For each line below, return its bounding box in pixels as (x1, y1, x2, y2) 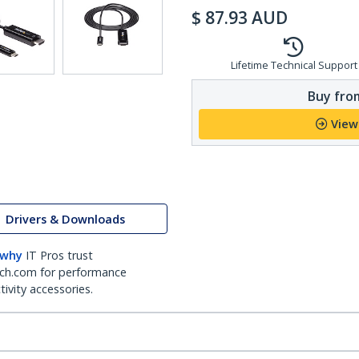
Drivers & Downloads (6, 211, 125, 227)
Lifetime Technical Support (230, 58, 357, 72)
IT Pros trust (26, 248, 93, 263)
